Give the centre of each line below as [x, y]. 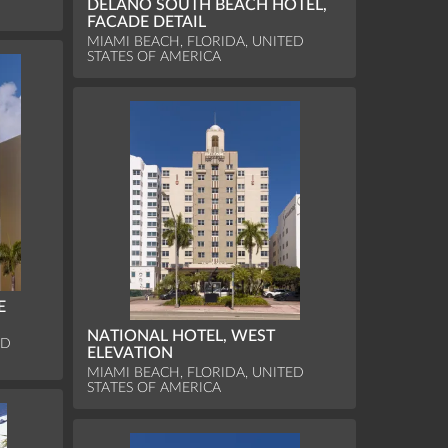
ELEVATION [130, 353]
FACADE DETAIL [147, 22]
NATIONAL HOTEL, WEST [181, 336]
